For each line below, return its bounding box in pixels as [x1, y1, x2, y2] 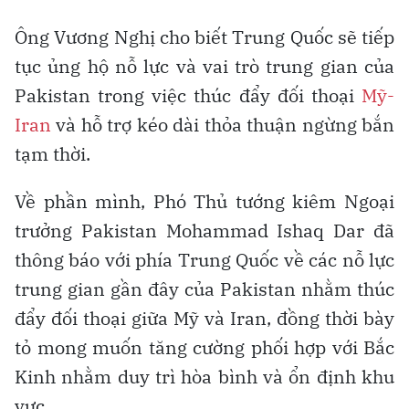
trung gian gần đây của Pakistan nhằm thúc [15, 276, 394, 301]
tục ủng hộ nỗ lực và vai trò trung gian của [15, 53, 394, 79]
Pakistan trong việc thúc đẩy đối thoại [15, 82, 362, 108]
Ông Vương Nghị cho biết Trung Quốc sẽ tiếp [15, 24, 394, 49]
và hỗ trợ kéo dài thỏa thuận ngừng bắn [51, 111, 394, 137]
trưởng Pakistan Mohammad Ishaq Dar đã [15, 217, 394, 243]
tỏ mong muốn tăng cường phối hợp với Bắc [15, 334, 394, 360]
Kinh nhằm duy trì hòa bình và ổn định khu [15, 363, 394, 389]
